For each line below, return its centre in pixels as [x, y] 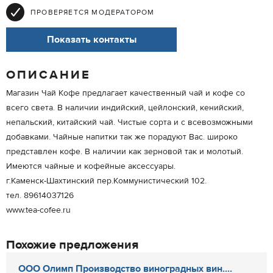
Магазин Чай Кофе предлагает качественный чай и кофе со [126, 93]
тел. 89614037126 [40, 196]
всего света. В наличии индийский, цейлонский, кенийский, [125, 108]
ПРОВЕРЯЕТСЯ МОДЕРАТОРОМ [93, 12]
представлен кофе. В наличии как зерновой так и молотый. [125, 152]
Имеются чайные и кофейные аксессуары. [91, 166]
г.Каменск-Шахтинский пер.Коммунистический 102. [106, 181]
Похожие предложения [72, 245]
